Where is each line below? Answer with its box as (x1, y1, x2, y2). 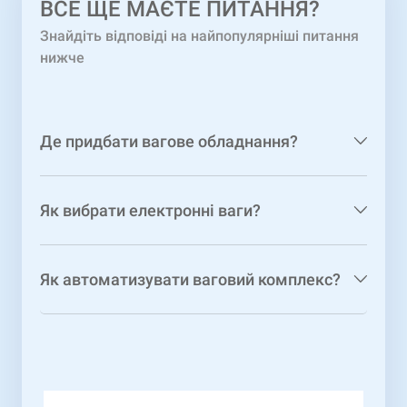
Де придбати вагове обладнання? (40, 131, 298, 151)
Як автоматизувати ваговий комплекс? (40, 269, 341, 289)
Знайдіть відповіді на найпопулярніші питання (40, 26, 359, 45)
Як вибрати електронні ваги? (40, 200, 261, 220)
